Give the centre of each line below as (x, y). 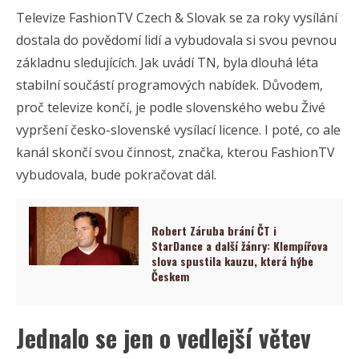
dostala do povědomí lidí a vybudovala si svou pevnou (176, 40)
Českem (171, 276)
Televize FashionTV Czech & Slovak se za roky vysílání (177, 18)
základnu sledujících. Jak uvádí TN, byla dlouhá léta (167, 63)
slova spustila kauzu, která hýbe (233, 261)
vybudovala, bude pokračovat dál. (116, 175)
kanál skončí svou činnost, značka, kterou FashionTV (175, 153)
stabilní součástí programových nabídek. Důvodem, (169, 85)
